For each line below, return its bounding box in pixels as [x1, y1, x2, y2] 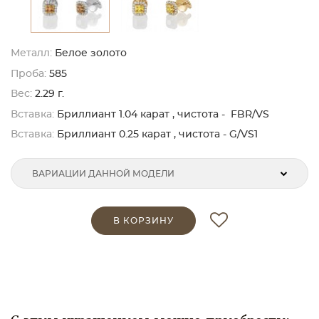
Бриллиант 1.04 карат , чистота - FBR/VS [54, 108, 269, 120]
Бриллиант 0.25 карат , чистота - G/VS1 [54, 129, 258, 140]
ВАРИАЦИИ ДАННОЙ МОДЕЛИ [31, 169, 174, 179]
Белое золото [55, 48, 127, 59]
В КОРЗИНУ [113, 216, 174, 226]
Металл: [11, 48, 52, 59]
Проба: [11, 68, 46, 79]
